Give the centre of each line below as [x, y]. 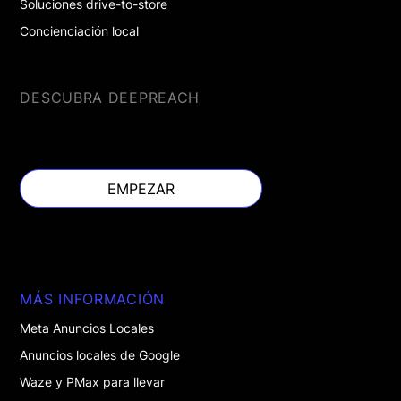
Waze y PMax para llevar [93, 382]
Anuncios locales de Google [100, 355]
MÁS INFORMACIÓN [92, 299]
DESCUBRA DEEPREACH [110, 98]
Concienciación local [80, 31]
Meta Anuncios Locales [87, 328]
